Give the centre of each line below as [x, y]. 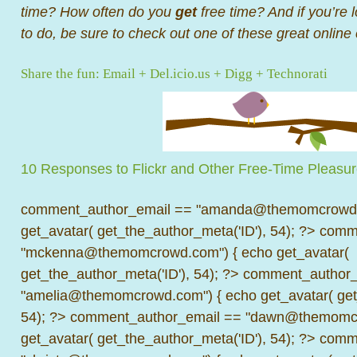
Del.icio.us [180, 74]
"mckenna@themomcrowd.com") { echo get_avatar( [185, 252]
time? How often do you [98, 12]
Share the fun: [62, 74]
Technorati [297, 74]
